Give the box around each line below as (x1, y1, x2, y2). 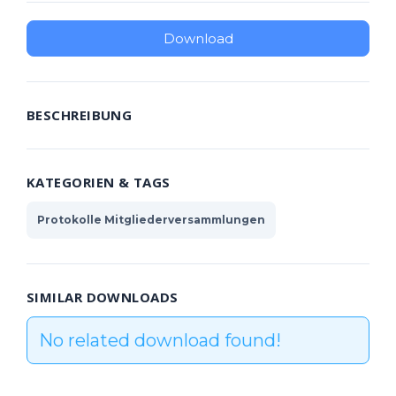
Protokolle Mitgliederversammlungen (37, 213, 265, 226)
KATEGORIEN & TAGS (27, 173, 171, 191)
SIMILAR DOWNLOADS (27, 288, 179, 306)
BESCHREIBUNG (27, 106, 133, 124)
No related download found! (38, 330, 281, 351)
